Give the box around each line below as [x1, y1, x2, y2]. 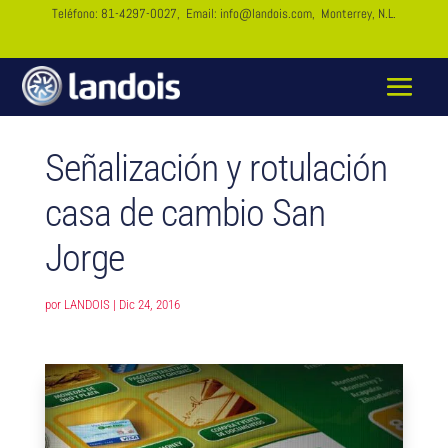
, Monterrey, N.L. [312, 5, 396, 22]
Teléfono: [52, 5, 101, 22]
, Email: [177, 5, 220, 22]
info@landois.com [220, 5, 312, 22]
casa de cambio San [44, 191, 325, 235]
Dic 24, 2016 [118, 297, 180, 312]
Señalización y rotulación [44, 146, 387, 190]
